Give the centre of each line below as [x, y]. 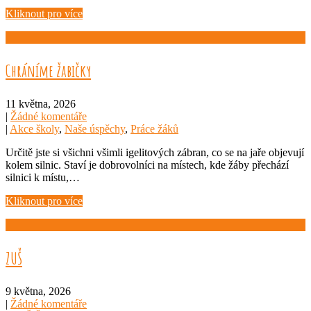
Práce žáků [154, 128]
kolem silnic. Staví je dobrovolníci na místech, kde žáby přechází [147, 165]
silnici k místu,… [43, 177]
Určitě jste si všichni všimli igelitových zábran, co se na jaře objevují [155, 152]
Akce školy [34, 128]
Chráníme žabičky [48, 70]
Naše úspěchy [95, 128]
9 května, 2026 [38, 291]
